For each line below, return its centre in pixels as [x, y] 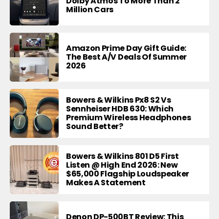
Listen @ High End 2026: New [122, 165]
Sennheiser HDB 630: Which [120, 109]
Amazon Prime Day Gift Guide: [126, 48]
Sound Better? [95, 127]
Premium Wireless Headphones [129, 118]
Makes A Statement [106, 183]
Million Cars [90, 10]
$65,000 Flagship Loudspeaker [128, 174]
